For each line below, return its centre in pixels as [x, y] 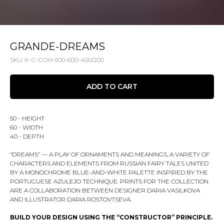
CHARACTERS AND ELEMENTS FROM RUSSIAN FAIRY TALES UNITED [109, 163]
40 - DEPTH [27, 136]
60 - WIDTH [26, 127]
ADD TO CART [112, 87]
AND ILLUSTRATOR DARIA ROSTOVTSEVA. [71, 199]
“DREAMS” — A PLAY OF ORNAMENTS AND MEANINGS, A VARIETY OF [110, 154]
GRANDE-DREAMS [57, 46]
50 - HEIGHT [27, 118]
